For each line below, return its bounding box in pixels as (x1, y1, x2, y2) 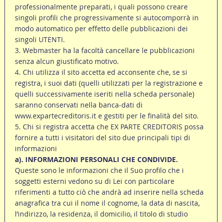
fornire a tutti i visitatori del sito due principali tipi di (14, 133, 190, 143)
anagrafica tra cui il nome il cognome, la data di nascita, (14, 198, 200, 208)
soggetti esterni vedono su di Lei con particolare (14, 176, 174, 186)
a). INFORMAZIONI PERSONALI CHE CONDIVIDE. (14, 155, 178, 165)
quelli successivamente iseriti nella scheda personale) (14, 89, 194, 99)
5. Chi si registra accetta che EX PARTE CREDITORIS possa (14, 122, 204, 132)
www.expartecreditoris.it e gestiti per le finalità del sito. (14, 111, 199, 121)
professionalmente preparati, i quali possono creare (14, 2, 188, 12)
